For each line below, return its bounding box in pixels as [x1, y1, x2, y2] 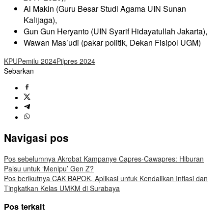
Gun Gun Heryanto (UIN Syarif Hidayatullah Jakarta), [24, 25, 207, 37]
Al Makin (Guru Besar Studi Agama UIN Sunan [24, 2, 186, 14]
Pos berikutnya [4, 173, 50, 183]
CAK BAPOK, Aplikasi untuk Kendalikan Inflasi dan [50, 173, 208, 183]
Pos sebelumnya [4, 153, 55, 164]
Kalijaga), [24, 14, 57, 26]
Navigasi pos [4, 130, 69, 145]
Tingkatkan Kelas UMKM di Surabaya [4, 183, 120, 193]
